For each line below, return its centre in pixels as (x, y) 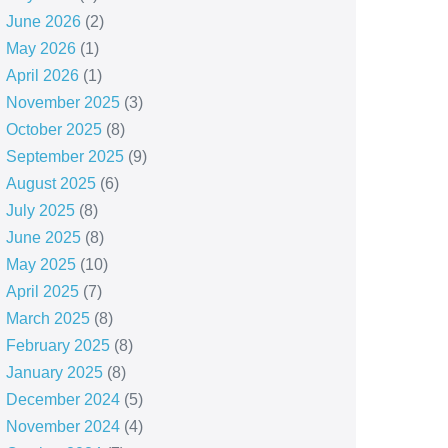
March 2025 (47, 318)
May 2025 (40, 264)
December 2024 (62, 399)
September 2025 (64, 156)
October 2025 (53, 129)
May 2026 (40, 48)
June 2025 (43, 237)
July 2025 (40, 210)
